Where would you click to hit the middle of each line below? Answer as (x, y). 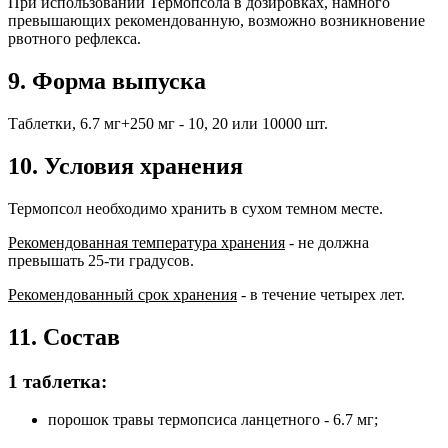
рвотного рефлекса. (74, 39)
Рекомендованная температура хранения (146, 242)
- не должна (327, 242)
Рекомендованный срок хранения (122, 294)
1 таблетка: (57, 381)
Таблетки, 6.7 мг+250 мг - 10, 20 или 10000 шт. (168, 123)
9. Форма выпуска (107, 81)
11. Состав (64, 336)
